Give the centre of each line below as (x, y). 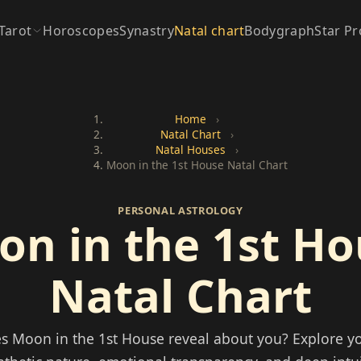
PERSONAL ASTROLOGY (180, 210)
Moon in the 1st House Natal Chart (197, 164)
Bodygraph (280, 30)
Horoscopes (81, 30)
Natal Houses (190, 149)
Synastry (147, 30)
